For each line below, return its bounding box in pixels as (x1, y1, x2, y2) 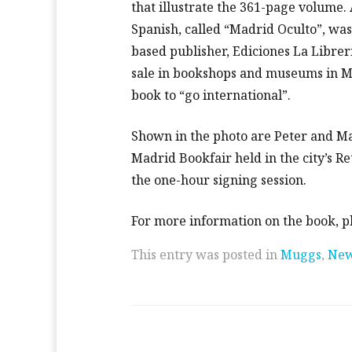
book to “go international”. (131, 86, 291, 104)
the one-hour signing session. (131, 171, 306, 189)
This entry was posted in (131, 246, 280, 263)
